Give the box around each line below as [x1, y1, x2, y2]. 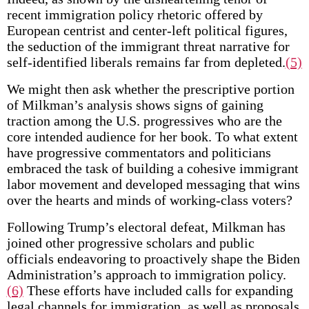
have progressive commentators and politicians [6, 145, 271, 160]
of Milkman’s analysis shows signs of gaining [6, 97, 263, 112]
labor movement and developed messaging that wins [6, 177, 300, 192]
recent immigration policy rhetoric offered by [6, 7, 263, 22]
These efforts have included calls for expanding [23, 283, 293, 298]
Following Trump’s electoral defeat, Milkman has [6, 219, 286, 235]
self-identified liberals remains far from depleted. [6, 54, 286, 70]
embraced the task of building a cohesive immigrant [6, 161, 299, 176]
